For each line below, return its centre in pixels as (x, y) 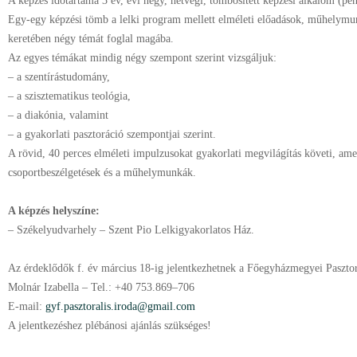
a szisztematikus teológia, (75, 96)
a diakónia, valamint (63, 115)
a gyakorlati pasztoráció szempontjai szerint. (118, 134)
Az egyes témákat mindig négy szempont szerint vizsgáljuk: (144, 58)
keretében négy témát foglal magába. (91, 39)
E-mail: (27, 306)
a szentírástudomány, (65, 77)
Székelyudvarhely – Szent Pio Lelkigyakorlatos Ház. (135, 230)
